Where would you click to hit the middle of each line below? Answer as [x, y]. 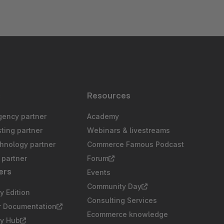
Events [99, 172]
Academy [103, 116]
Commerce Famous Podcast [135, 144]
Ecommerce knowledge [127, 214]
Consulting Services [122, 200]
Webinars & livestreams [128, 130]
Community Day [114, 186]
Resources [109, 96]
